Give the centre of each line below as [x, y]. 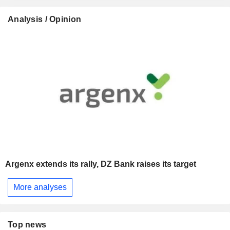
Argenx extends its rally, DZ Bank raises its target [101, 164]
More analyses [40, 187]
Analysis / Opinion [45, 19]
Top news [27, 224]
